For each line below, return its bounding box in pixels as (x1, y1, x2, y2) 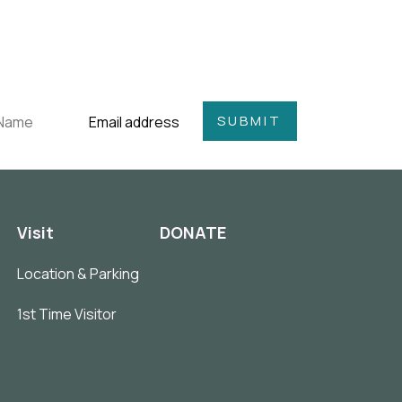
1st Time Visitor (17, 303, 118, 324)
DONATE (160, 221, 227, 243)
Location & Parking (17, 263, 140, 284)
